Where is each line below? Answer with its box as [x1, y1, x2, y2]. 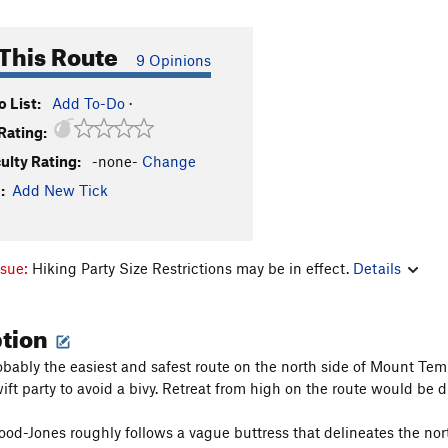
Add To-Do [52, 94, 125, 112]
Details [353, 258, 401, 277]
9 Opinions [136, 51, 211, 69]
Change [142, 152, 196, 170]
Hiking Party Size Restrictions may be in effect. [32, 258, 353, 277]
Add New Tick [12, 181, 108, 199]
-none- [92, 152, 138, 170]
